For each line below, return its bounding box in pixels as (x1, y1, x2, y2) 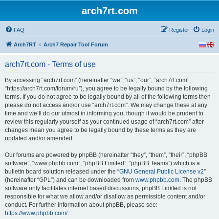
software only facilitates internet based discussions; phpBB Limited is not (5, 185, 197, 192)
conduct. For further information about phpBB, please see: (5, 201, 157, 208)
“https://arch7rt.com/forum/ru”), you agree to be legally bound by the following (5, 85, 208, 92)
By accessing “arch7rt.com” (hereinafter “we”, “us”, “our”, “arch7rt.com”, (5, 77, 191, 84)
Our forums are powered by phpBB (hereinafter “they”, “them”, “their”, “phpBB (5, 152, 207, 158)
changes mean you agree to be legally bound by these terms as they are (5, 127, 196, 133)
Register (169, 27, 189, 33)
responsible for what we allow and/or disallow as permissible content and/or (5, 193, 205, 200)
